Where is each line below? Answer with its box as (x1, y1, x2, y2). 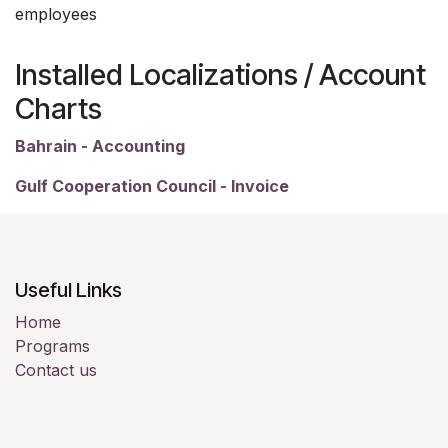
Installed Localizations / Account (15, 56, 426, 92)
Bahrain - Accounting (15, 135, 185, 156)
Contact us (15, 359, 97, 380)
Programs (15, 335, 90, 356)
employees (15, 3, 97, 24)
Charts (15, 90, 102, 126)
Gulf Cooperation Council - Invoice (15, 175, 289, 196)
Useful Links (15, 277, 122, 302)
